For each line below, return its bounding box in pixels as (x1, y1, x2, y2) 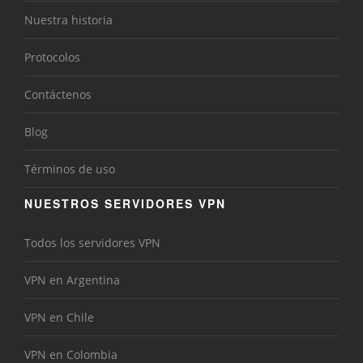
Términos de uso (24, 161, 115, 177)
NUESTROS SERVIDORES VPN (24, 195, 226, 212)
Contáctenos (24, 87, 92, 103)
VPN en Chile (24, 310, 94, 326)
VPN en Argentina (24, 272, 120, 288)
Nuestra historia (24, 12, 113, 28)
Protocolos (24, 49, 80, 66)
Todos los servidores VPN (24, 235, 160, 251)
